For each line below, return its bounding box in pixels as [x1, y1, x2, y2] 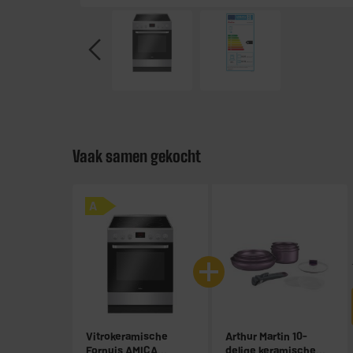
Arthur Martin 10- [225, 329, 307, 344]
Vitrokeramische [86, 329, 168, 344]
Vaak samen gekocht [72, 147, 201, 166]
